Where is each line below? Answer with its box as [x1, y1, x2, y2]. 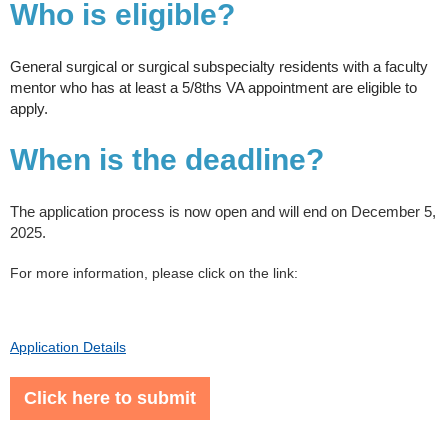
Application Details [10, 339, 126, 356]
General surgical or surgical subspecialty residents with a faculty [10, 58, 428, 76]
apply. [10, 100, 48, 118]
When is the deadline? [10, 143, 324, 177]
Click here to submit [24, 388, 196, 409]
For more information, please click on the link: [10, 265, 298, 282]
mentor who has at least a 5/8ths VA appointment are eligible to [10, 79, 417, 97]
